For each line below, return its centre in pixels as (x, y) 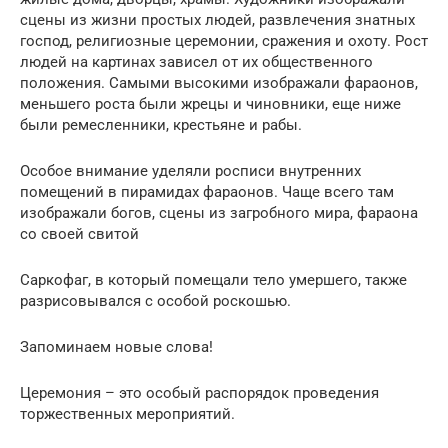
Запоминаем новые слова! (116, 346)
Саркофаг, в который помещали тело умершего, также (213, 279)
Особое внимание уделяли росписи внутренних (190, 170)
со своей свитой (79, 233)
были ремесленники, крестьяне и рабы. (161, 124)
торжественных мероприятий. (127, 413)
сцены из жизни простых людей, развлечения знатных (217, 19)
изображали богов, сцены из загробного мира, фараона (219, 212)
